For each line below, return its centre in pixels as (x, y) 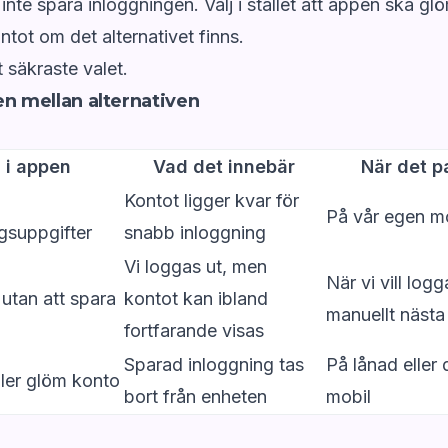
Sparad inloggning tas (214, 365)
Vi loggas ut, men (195, 267)
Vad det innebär (224, 167)
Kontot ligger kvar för (211, 201)
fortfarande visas (194, 331)
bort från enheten (195, 397)
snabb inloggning (195, 233)
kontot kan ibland (196, 299)
